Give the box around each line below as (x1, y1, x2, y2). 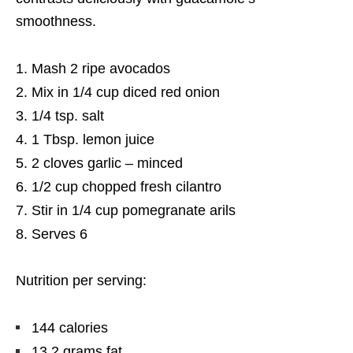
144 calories (32, 319, 108, 336)
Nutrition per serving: (16, 272, 147, 288)
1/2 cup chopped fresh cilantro (32, 178, 221, 195)
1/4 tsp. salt (32, 107, 104, 124)
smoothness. (16, 13, 96, 29)
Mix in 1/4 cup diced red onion (32, 84, 220, 100)
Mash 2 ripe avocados (32, 60, 170, 76)
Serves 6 (32, 225, 87, 242)
